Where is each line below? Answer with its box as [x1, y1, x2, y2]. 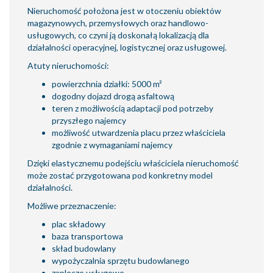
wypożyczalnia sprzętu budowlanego [52, 255, 190, 266]
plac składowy [52, 219, 105, 229]
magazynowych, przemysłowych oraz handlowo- [27, 18, 208, 28]
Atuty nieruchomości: [27, 60, 109, 71]
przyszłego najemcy [52, 115, 126, 126]
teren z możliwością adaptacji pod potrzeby [52, 103, 213, 113]
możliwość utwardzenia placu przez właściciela [52, 127, 225, 138]
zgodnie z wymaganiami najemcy [52, 140, 172, 150]
